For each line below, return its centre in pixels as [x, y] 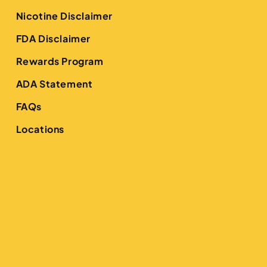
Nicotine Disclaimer [64, 16]
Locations [40, 129]
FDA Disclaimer [53, 38]
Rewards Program [60, 61]
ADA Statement [54, 84]
